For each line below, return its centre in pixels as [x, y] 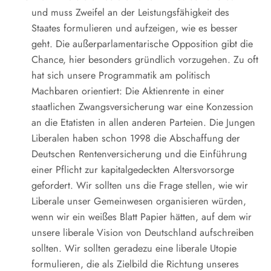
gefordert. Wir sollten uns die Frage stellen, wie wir [140, 185]
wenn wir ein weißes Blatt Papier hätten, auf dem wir [142, 217]
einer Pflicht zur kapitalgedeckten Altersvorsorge [133, 170]
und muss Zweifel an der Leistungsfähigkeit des [130, 12]
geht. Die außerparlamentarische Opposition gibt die [142, 44]
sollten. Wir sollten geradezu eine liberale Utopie [134, 248]
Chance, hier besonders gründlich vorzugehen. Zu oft [145, 60]
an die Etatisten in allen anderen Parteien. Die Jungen [143, 122]
